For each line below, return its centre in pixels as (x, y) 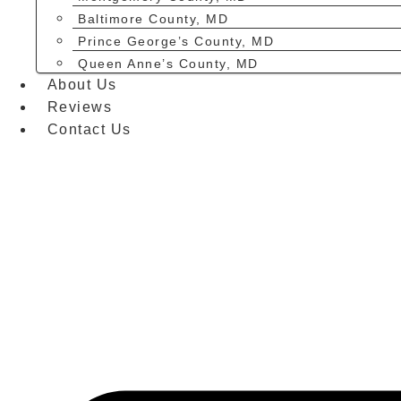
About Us (82, 85)
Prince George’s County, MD (176, 41)
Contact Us (89, 130)
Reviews (80, 107)
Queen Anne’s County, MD (168, 63)
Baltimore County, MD (154, 18)
